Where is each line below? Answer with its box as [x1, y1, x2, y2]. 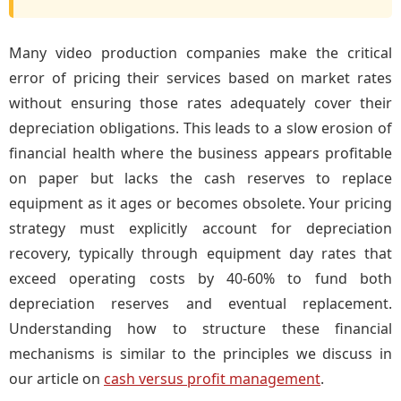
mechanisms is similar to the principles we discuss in [9, 344, 392, 363]
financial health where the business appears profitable [9, 143, 392, 163]
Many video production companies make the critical [9, 43, 392, 63]
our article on [9, 369, 104, 388]
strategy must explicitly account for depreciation [9, 218, 392, 238]
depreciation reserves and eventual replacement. [9, 294, 392, 313]
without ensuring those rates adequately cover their [9, 93, 392, 113]
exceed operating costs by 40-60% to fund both [9, 269, 392, 288]
